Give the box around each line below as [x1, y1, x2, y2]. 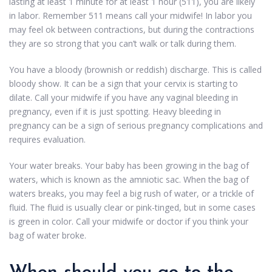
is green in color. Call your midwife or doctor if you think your [9, 216, 248, 228]
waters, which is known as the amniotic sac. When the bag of [9, 174, 249, 186]
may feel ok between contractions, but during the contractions [9, 24, 254, 36]
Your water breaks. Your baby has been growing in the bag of [9, 160, 249, 172]
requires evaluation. [9, 134, 86, 146]
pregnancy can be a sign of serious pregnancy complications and [9, 120, 263, 132]
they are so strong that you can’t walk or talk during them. [9, 38, 236, 50]
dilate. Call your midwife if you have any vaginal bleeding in [9, 92, 238, 104]
